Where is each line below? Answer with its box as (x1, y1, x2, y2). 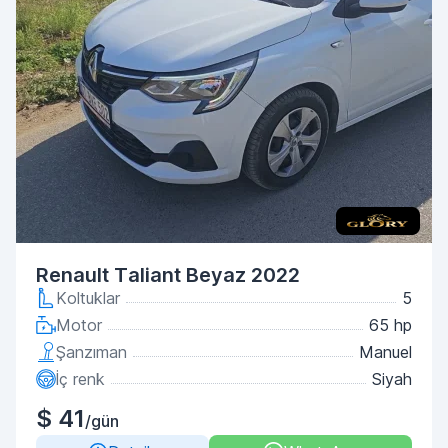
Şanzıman (56, 342, 127, 362)
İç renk (56, 369, 105, 389)
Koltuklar (56, 288, 120, 308)
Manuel (359, 342, 412, 362)
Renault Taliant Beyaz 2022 (36, 263, 300, 287)
